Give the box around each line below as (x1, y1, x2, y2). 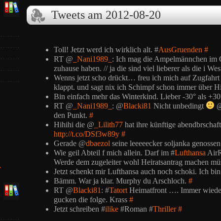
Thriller (153, 204, 176, 213)
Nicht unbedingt (151, 101, 206, 110)
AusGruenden (158, 45, 202, 54)
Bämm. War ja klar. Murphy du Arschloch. (54, 176, 188, 185)
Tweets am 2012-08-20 (51, 8, 161, 21)
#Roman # (118, 204, 153, 213)
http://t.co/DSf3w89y (54, 129, 119, 138)
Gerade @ (54, 139, 86, 147)
